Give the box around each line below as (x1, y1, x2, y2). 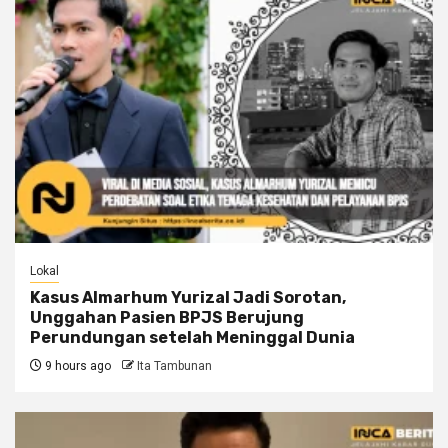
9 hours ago (42, 358, 111, 373)
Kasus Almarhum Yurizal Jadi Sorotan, (30, 287, 346, 307)
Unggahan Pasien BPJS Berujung (30, 307, 304, 327)
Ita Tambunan (137, 358, 212, 373)
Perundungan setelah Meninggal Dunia (30, 327, 355, 347)
